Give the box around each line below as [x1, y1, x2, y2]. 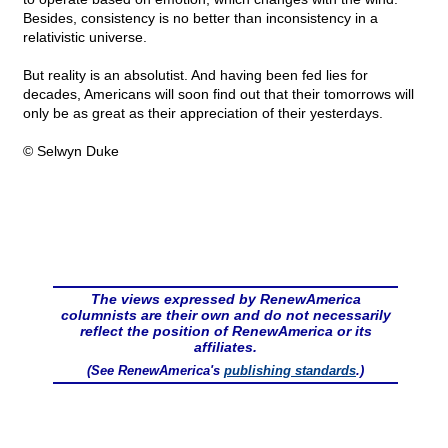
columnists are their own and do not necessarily [60, 307, 391, 324]
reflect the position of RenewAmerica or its [79, 323, 372, 340]
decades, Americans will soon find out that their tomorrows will [23, 86, 414, 103]
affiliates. [194, 339, 257, 356]
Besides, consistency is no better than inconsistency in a [23, 10, 378, 27]
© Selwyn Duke [23, 143, 119, 160]
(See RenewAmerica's [87, 363, 224, 379]
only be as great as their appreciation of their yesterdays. [23, 105, 383, 122]
